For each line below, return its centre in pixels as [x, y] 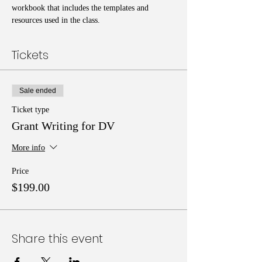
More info [28, 147]
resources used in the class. [57, 20]
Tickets [30, 55]
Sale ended [38, 90]
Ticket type [30, 109]
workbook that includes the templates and [81, 8]
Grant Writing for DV [63, 125]
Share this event [57, 238]
